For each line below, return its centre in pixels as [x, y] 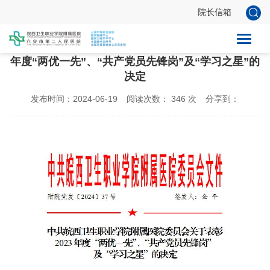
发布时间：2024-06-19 [74, 99]
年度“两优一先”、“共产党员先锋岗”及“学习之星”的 [135, 61]
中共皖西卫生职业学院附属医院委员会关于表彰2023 [135, 46]
